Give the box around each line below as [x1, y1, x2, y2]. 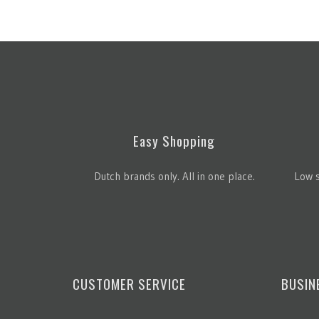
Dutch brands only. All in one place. [93, 169, 255, 183]
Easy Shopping [133, 130, 215, 150]
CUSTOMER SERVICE [73, 273, 186, 293]
